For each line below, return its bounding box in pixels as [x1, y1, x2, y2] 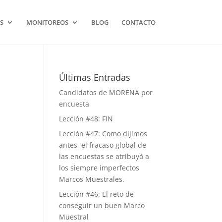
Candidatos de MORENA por [59, 88, 153, 97]
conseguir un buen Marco [59, 201, 145, 210]
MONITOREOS [26, 18, 68, 27]
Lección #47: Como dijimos [59, 129, 148, 138]
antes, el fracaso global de [59, 140, 147, 150]
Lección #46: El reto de [59, 189, 134, 199]
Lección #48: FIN [59, 114, 113, 123]
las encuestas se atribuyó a [59, 152, 150, 161]
